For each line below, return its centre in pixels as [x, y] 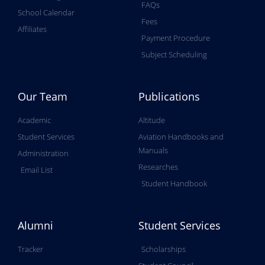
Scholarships [164, 249]
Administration [43, 153]
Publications [169, 97]
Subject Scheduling [174, 55]
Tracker [30, 249]
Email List [37, 170]
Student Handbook [174, 184]
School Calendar [46, 13]
